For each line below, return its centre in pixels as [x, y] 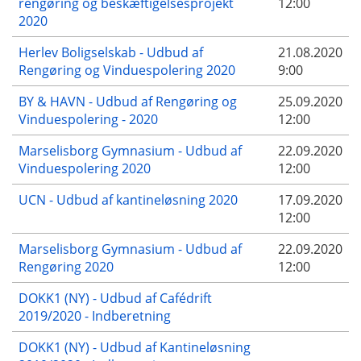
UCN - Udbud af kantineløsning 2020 [128, 199]
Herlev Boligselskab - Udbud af [111, 52]
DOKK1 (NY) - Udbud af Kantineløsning [135, 347]
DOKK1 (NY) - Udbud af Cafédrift [115, 298]
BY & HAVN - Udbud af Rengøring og [128, 101]
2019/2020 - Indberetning [95, 315]
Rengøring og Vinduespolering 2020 [127, 70]
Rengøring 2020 [66, 266]
